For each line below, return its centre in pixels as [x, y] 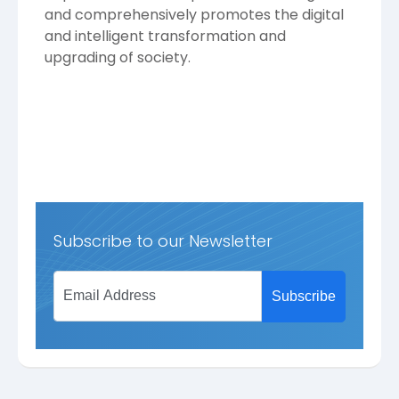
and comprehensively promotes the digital [194, 14]
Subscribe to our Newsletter [163, 240]
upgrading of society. [119, 57]
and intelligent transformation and [165, 36]
